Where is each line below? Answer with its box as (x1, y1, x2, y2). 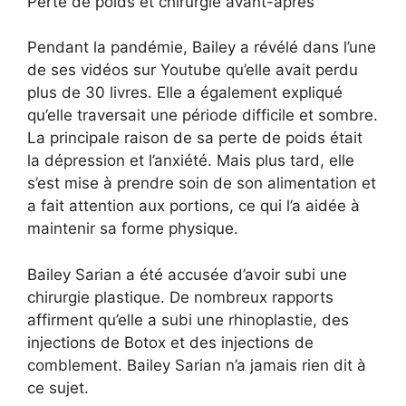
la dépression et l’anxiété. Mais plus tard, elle (27, 151, 354, 170)
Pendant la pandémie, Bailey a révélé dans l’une (27, 38, 376, 57)
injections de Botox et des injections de (27, 333, 314, 352)
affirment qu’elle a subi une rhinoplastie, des (27, 310, 349, 329)
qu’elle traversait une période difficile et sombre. (27, 106, 378, 125)
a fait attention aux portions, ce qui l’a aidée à (27, 197, 360, 216)
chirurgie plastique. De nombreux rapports (27, 287, 333, 306)
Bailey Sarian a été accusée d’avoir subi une (27, 265, 347, 284)
